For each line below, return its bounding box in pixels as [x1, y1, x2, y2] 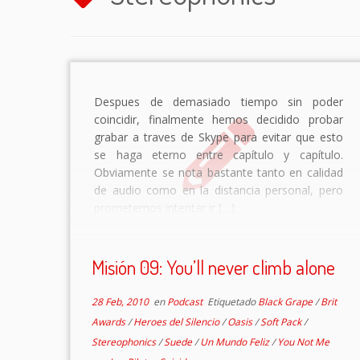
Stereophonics [91, 335, 158, 349]
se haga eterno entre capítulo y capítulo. [94, 146, 343, 162]
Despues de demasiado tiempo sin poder [94, 93, 343, 109]
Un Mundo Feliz [199, 335, 272, 349]
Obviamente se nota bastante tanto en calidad [94, 164, 343, 180]
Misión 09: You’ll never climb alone [91, 255, 335, 280]
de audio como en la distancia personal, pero [94, 182, 343, 198]
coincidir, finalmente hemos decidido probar [94, 111, 343, 127]
